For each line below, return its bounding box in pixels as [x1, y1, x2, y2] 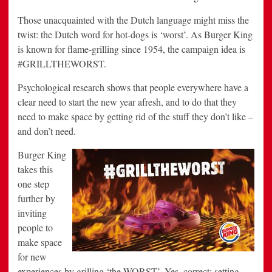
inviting [18, 206, 47, 220]
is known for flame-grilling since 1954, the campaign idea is [18, 42, 245, 56]
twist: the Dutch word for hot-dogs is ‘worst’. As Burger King [18, 28, 253, 41]
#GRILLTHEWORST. [18, 57, 106, 70]
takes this [18, 163, 53, 176]
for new [18, 250, 47, 263]
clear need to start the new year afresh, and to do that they [18, 95, 237, 109]
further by [18, 192, 55, 205]
